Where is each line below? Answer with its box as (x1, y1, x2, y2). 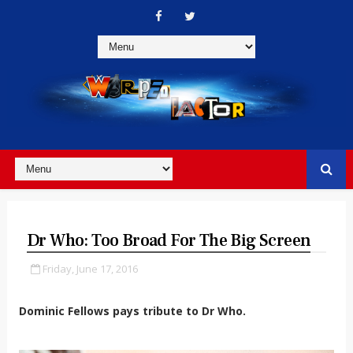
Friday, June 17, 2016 (42, 261, 138, 276)
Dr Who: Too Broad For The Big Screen (26, 229, 311, 251)
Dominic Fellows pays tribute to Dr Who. (18, 303, 246, 318)
